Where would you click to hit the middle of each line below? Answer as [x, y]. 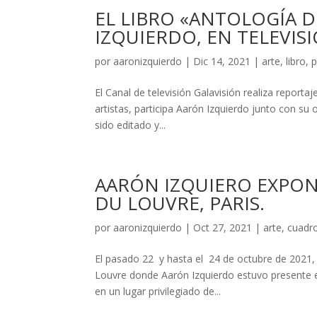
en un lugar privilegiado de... [158, 291]
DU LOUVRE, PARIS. [180, 203]
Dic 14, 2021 [222, 61]
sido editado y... [131, 125]
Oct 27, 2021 [223, 227]
